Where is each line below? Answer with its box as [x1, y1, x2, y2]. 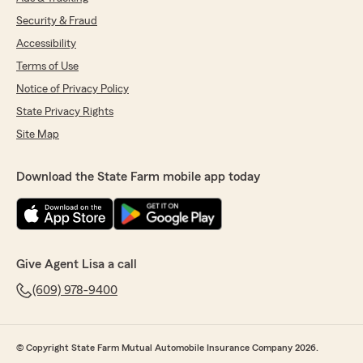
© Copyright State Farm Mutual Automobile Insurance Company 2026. [16, 342, 318, 352]
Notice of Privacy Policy [16, 83, 129, 95]
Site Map [16, 128, 59, 140]
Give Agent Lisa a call [16, 257, 137, 271]
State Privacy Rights [16, 105, 113, 117]
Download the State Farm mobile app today [16, 169, 260, 183]
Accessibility [16, 37, 76, 49]
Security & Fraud [16, 15, 97, 27]
